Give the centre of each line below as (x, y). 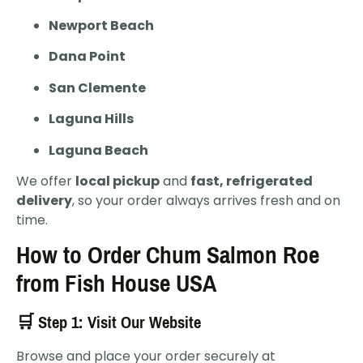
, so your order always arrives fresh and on (206, 200)
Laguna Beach (98, 150)
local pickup (117, 181)
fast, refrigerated (252, 181)
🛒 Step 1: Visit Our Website (109, 323)
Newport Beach (101, 26)
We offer (46, 181)
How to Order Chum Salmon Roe (168, 256)
